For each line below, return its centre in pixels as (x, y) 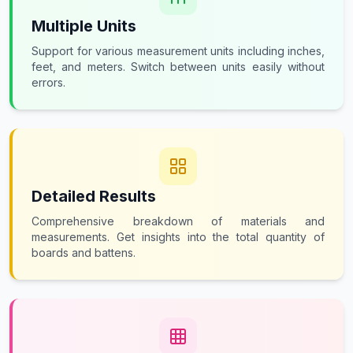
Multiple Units (84, 26)
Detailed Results (94, 196)
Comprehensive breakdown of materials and (178, 221)
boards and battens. (84, 253)
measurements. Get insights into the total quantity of (178, 237)
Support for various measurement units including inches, (178, 51)
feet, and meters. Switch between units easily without (178, 67)
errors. (48, 82)
